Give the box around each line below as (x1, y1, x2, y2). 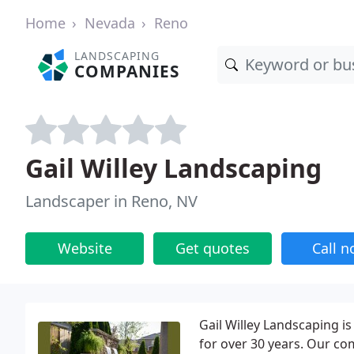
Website (57, 239, 112, 258)
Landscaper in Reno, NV (25, 190, 198, 212)
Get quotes (175, 239, 250, 258)
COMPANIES (74, 60, 180, 82)
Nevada (85, 13, 135, 32)
